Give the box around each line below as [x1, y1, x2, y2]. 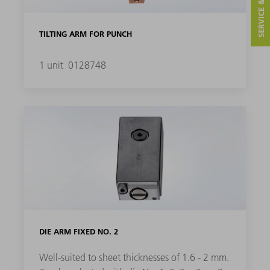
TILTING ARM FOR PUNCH [39, 29, 132, 39]
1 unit [39, 59, 66, 72]
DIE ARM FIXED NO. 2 [39, 227, 118, 237]
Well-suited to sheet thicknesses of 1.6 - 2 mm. [39, 251, 229, 264]
